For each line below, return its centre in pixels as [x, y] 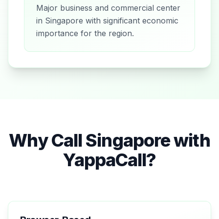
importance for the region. [85, 33]
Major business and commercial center [108, 8]
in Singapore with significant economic [107, 20]
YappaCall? [109, 160]
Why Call [47, 140]
